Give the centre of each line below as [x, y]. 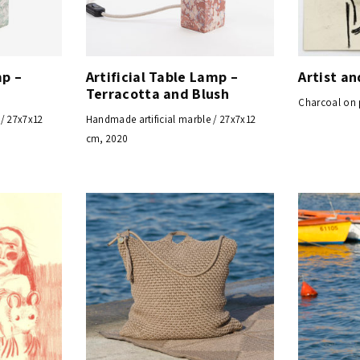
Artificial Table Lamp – [162, 76]
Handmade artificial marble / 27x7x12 [171, 119]
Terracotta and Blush [157, 93]
